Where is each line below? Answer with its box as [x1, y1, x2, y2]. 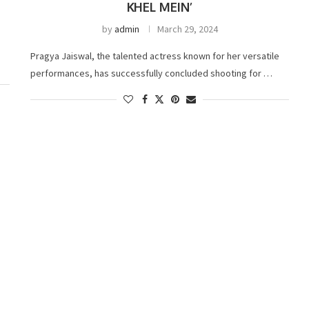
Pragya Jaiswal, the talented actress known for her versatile [30, 50, 280, 63]
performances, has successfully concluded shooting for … [30, 67, 273, 80]
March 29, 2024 [157, 23, 218, 36]
